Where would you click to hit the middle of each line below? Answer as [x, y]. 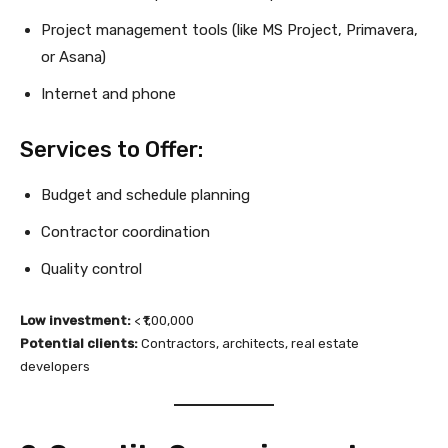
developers [55, 367]
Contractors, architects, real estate [248, 344]
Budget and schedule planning [145, 195]
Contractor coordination [125, 232]
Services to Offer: [111, 150]
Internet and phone [108, 94]
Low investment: [75, 321]
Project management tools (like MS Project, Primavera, [229, 30]
